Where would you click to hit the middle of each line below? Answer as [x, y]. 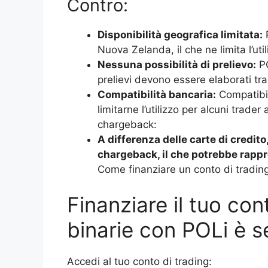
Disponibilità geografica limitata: [180, 34]
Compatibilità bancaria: [157, 94]
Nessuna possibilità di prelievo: [177, 64]
